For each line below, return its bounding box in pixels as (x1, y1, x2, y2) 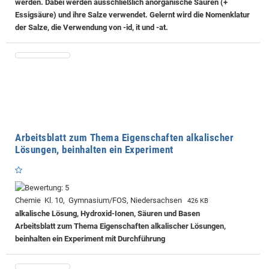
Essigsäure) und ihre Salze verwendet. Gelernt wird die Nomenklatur (15, 10, 250, 19)
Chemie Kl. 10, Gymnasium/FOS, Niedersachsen (15, 196, 186, 205)
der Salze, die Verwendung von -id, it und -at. (15, 23, 168, 32)
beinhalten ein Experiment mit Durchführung (15, 234, 165, 244)
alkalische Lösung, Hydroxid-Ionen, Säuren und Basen (15, 209, 200, 219)
